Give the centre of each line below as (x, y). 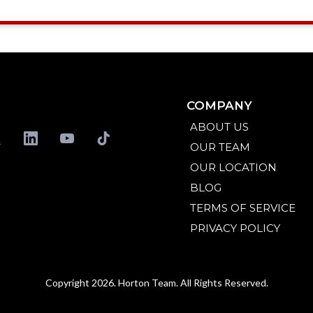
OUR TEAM (220, 147)
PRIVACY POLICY (235, 228)
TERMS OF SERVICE (243, 208)
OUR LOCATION (234, 168)
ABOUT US (220, 127)
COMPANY (220, 106)
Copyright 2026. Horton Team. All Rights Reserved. (156, 283)
